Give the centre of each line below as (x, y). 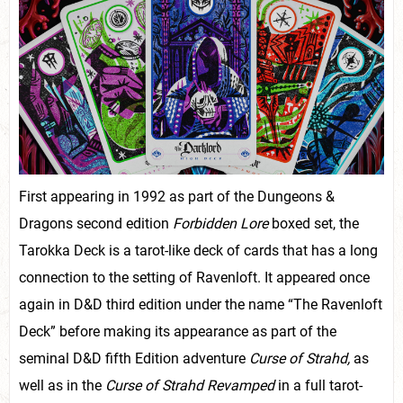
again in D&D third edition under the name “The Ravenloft (201, 304)
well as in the (62, 385)
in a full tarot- (318, 385)
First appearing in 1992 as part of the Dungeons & (177, 196)
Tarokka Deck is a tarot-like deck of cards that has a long (198, 250)
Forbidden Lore (220, 223)
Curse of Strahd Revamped (190, 385)
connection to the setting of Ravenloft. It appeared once (194, 277)
